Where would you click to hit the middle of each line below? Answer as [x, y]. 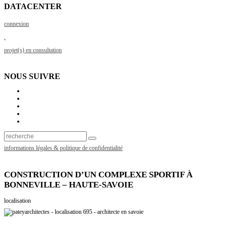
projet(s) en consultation [33, 50]
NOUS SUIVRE [32, 76]
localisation [17, 201]
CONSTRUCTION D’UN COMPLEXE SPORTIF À [98, 175]
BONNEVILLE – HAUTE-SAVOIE [69, 185]
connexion [16, 24]
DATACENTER [33, 6]
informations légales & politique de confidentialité [63, 148]
